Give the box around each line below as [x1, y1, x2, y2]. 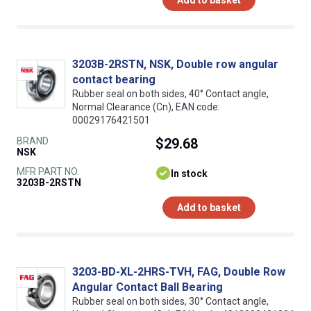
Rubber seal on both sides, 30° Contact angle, [72, 295, 269, 307]
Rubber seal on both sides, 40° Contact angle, [72, 87, 269, 99]
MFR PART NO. [17, 165, 79, 177]
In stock [171, 167, 208, 179]
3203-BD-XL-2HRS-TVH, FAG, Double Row [72, 264, 285, 278]
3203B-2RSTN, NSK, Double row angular [72, 57, 278, 71]
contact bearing [72, 72, 155, 86]
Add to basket [177, 201, 241, 213]
